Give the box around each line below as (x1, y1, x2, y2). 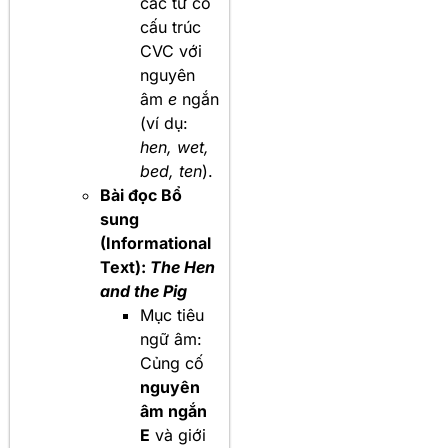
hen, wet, (140, 137, 209, 157)
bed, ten (140, 161, 202, 181)
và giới (150, 425, 206, 445)
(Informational (100, 233, 211, 253)
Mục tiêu (140, 305, 204, 325)
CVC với (140, 41, 202, 61)
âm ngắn (140, 401, 207, 421)
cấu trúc (140, 17, 201, 37)
